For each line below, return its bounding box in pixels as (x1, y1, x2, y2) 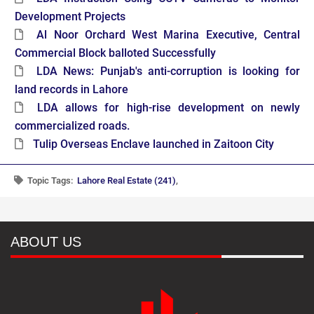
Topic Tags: (25, 175, 77, 186)
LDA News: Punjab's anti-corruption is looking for (36, 64, 301, 78)
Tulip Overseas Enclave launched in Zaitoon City (33, 137, 274, 151)
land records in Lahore (15, 83, 128, 97)
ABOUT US (11, 234, 81, 250)
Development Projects (15, 10, 125, 24)
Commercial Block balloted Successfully (15, 46, 216, 60)
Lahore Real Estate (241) (77, 175, 176, 186)
